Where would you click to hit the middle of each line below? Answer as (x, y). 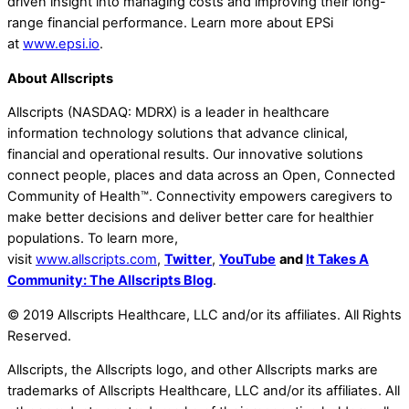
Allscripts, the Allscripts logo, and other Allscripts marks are (193, 370)
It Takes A (337, 260)
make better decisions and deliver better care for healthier (190, 218)
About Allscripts (60, 78)
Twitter (188, 260)
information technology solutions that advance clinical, (178, 134)
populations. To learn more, (93, 239)
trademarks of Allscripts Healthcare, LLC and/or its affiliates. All (204, 391)
